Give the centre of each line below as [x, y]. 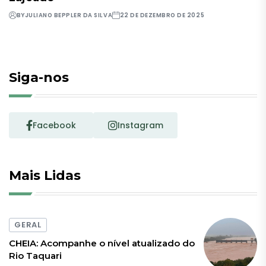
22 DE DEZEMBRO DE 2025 [162, 15]
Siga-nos [39, 78]
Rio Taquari [35, 255]
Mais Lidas [45, 176]
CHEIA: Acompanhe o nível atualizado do [102, 243]
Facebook [54, 126]
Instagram [140, 126]
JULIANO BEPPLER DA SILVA [69, 15]
